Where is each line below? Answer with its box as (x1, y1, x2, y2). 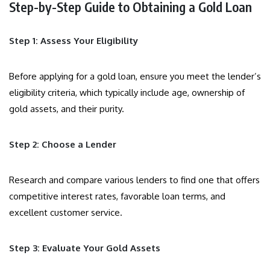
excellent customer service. (9, 207, 122, 219)
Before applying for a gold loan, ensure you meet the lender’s (9, 71, 261, 83)
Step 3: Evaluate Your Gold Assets (9, 242, 160, 254)
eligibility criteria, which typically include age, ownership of (9, 87, 245, 99)
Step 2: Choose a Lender (9, 139, 116, 151)
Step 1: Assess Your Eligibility (9, 35, 138, 47)
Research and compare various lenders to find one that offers (9, 174, 260, 186)
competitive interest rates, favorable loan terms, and (9, 190, 225, 202)
